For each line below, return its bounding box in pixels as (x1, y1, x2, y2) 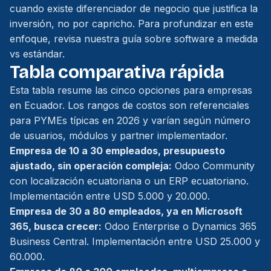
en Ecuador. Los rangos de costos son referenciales (10, 99, 249, 111)
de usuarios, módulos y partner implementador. (10, 129, 227, 142)
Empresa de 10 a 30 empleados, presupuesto (10, 145, 225, 157)
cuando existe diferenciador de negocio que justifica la (10, 2, 258, 15)
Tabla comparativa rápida (10, 61, 224, 83)
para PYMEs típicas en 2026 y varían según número (10, 114, 250, 126)
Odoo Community (175, 160, 255, 172)
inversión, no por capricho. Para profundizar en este (10, 18, 253, 30)
